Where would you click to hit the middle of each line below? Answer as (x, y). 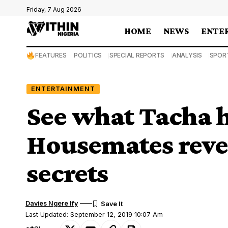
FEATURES (51, 55)
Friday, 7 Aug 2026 (54, 9)
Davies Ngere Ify (52, 203)
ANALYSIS (187, 55)
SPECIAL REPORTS (137, 55)
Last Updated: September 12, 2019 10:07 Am (94, 214)
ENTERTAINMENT (63, 89)
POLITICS (88, 55)
